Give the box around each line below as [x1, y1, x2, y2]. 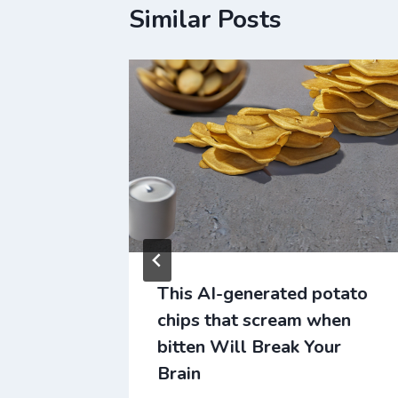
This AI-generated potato [157, 281, 368, 306]
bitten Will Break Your [157, 334, 341, 359]
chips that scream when [157, 307, 351, 332]
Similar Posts [129, 3, 282, 37]
